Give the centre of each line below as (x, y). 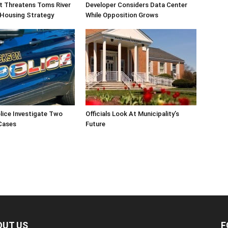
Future (95, 124)
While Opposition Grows (122, 15)
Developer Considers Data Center (136, 5)
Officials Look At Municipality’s (132, 114)
